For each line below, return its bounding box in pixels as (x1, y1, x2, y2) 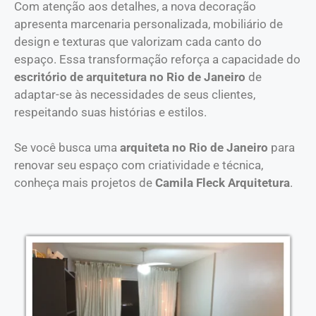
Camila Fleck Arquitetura (155, 176, 290, 190)
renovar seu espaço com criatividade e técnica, (14, 158, 263, 173)
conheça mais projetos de (14, 176, 155, 190)
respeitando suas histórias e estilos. (14, 104, 207, 119)
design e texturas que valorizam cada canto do (14, 34, 262, 49)
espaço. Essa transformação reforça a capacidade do (14, 51, 300, 66)
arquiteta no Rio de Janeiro (120, 140, 268, 155)
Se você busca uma (14, 140, 120, 155)
